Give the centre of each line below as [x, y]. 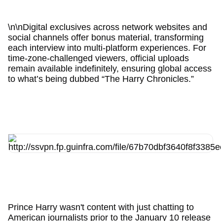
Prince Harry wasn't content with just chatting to [101, 207]
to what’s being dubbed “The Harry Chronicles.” [101, 79]
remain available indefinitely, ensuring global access [110, 68]
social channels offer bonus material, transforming [106, 37]
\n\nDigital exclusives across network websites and [107, 27]
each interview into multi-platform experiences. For [107, 48]
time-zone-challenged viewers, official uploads [98, 58]
